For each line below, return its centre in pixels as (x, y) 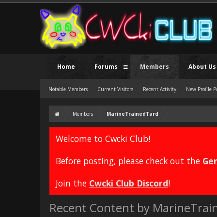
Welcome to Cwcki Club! (103, 139)
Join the (72, 183)
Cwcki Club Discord (129, 183)
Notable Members (68, 89)
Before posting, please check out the (129, 161)
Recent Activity (160, 89)
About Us (202, 67)
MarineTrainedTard (132, 114)
